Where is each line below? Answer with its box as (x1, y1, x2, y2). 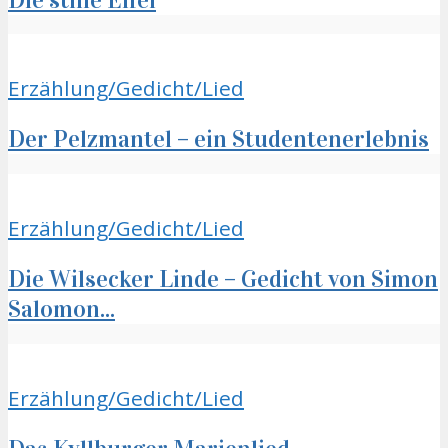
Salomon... (8, 294, 115, 325)
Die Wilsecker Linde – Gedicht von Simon (8, 264, 438, 295)
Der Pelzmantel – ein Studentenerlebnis (8, 124, 429, 155)
